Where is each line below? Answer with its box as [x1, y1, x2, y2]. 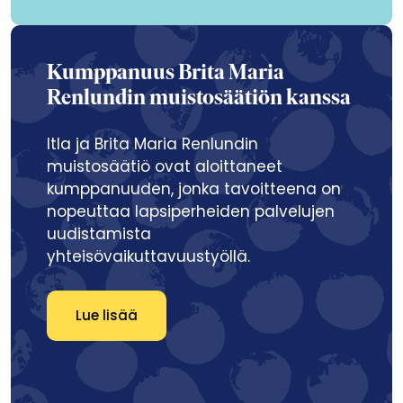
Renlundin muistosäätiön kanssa [47, 88, 351, 110]
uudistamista [47, 223, 151, 245]
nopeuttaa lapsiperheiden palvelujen [47, 201, 335, 222]
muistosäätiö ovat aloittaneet [47, 156, 282, 177]
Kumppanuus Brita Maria [47, 63, 284, 85]
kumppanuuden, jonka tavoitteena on [47, 178, 341, 200]
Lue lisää [76, 306, 138, 325]
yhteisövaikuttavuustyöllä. [47, 246, 250, 267]
